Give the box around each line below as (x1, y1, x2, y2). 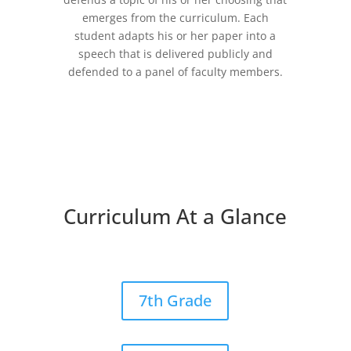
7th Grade (139, 290, 212, 312)
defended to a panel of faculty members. (67, 64, 283, 80)
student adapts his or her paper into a (74, 28, 277, 44)
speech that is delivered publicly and (78, 46, 273, 62)
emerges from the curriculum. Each (81, 10, 269, 26)
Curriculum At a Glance (63, 202, 287, 231)
